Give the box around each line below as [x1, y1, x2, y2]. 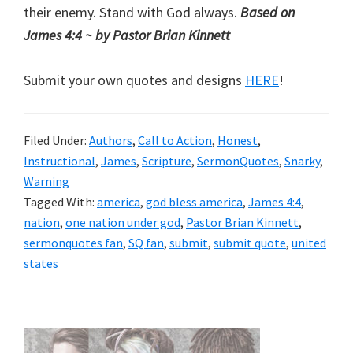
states [24, 255, 58, 271]
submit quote [214, 234, 286, 251]
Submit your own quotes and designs [24, 70, 245, 89]
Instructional [24, 152, 95, 169]
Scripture [142, 152, 191, 169]
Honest [217, 132, 258, 148]
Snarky [284, 152, 320, 169]
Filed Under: [24, 132, 89, 148]
